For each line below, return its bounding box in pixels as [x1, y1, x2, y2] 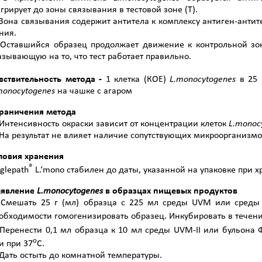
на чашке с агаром [57, 86, 132, 96]
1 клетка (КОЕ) [105, 74, 170, 84]
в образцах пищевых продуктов [105, 187, 237, 196]
